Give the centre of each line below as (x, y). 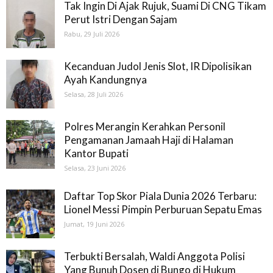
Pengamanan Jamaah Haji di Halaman (149, 140)
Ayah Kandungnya (105, 80)
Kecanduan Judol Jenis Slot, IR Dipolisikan (158, 66)
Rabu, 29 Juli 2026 (92, 34)
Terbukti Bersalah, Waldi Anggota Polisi (154, 256)
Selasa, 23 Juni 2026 (95, 168)
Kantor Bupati (96, 153)
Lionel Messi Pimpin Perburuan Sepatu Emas (163, 209)
